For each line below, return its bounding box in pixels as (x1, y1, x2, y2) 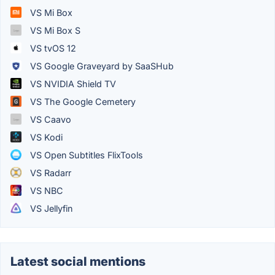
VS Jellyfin (28, 203, 72, 214)
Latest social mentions (10, 254, 145, 269)
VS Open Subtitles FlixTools (28, 149, 143, 160)
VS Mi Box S (28, 25, 80, 36)
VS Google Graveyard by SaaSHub (28, 60, 174, 71)
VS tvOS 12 (28, 42, 76, 53)
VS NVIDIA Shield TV (28, 78, 116, 89)
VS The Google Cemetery (28, 96, 136, 107)
